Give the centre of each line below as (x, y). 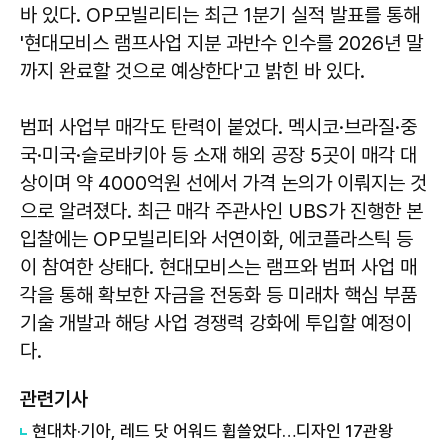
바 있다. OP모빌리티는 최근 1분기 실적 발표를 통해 (220, 15)
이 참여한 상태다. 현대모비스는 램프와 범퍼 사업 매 (218, 267)
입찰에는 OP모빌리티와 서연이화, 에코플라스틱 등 (216, 239)
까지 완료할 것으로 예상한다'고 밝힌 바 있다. (195, 71)
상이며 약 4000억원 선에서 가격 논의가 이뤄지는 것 (223, 183)
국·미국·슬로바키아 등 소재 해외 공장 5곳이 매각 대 (218, 155)
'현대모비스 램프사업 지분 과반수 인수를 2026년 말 (221, 43)
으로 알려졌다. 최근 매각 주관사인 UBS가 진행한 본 (221, 211)
